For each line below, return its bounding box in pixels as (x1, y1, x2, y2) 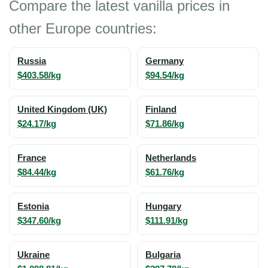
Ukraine (17, 249, 50, 260)
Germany (145, 56, 184, 66)
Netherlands (145, 153, 196, 163)
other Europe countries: (9, 20, 157, 36)
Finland (145, 104, 176, 114)
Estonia (17, 201, 49, 211)
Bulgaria (145, 249, 181, 260)
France (17, 153, 46, 163)
